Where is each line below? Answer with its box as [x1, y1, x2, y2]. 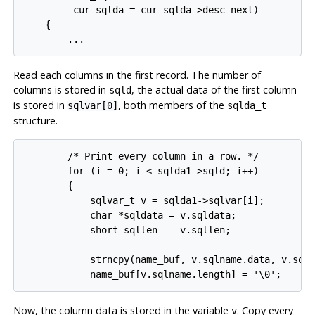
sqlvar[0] [67, 100, 118, 112]
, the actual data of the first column [131, 83, 297, 97]
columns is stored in [13, 83, 109, 97]
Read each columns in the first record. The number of [13, 68, 261, 82]
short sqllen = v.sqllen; [22, 224, 231, 236]
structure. [13, 114, 58, 128]
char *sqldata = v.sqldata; [22, 210, 237, 221]
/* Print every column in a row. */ [22, 150, 259, 162]
